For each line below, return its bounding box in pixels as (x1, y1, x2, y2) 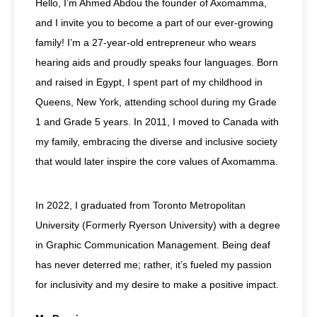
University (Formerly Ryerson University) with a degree (35, 219, 280, 231)
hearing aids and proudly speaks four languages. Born (35, 57, 278, 68)
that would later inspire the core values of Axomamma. (35, 156, 278, 167)
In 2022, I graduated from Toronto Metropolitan (35, 200, 246, 212)
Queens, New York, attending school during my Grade (35, 96, 277, 108)
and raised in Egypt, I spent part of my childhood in (35, 76, 263, 88)
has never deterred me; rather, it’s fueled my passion (35, 259, 272, 271)
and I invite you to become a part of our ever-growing (35, 17, 273, 28)
